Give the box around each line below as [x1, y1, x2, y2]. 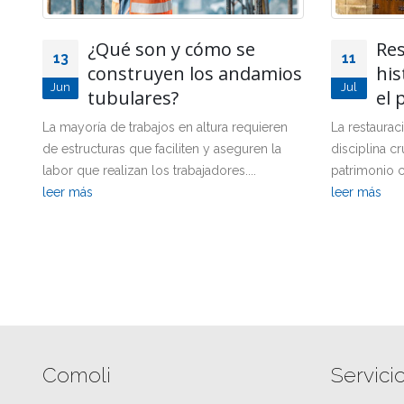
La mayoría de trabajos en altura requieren [42, 119, 288, 134]
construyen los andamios [87, 60, 302, 86]
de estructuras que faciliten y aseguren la [42, 141, 281, 156]
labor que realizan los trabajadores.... [42, 162, 256, 178]
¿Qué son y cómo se [87, 36, 255, 61]
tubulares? [87, 85, 179, 110]
